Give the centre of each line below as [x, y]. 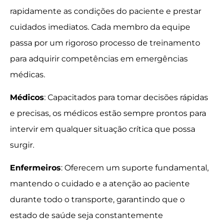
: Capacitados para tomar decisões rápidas [126, 97]
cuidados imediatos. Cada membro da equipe [100, 27]
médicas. [28, 74]
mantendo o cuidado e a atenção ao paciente [100, 184]
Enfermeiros [35, 168]
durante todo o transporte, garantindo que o [97, 200]
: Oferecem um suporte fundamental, [135, 168]
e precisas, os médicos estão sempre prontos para [108, 113]
